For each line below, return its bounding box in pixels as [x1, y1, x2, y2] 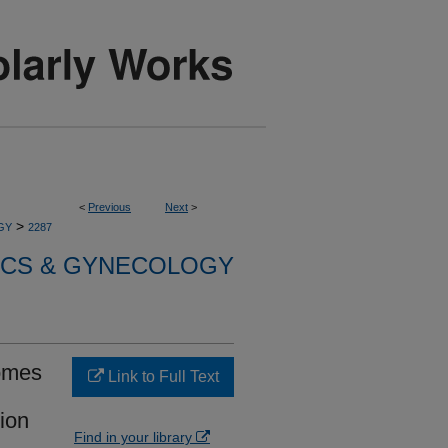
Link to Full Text [103, 368, 219, 385]
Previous [88, 201, 131, 213]
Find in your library [74, 429, 196, 445]
